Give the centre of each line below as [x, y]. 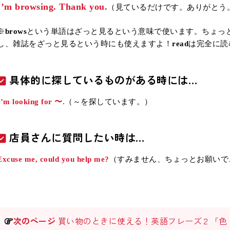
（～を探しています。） [109, 101]
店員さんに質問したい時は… [77, 138]
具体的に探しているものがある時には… [103, 80]
